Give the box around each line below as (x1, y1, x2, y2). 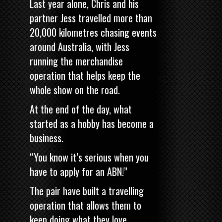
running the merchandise (30, 53, 123, 68)
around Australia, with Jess (30, 39, 129, 54)
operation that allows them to (30, 197, 141, 213)
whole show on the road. (30, 82, 120, 97)
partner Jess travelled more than (30, 10, 152, 25)
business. (30, 130, 63, 145)
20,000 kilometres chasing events (30, 24, 157, 40)
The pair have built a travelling (30, 183, 144, 198)
